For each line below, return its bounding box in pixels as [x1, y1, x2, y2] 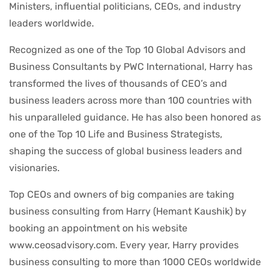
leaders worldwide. [9, 17, 94, 30]
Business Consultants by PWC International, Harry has [9, 61, 253, 73]
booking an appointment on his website [9, 222, 187, 234]
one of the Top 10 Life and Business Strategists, [9, 128, 222, 140]
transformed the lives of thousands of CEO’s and [9, 78, 227, 90]
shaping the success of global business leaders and [9, 145, 242, 157]
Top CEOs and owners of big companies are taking [9, 189, 234, 201]
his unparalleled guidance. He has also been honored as [9, 111, 261, 124]
